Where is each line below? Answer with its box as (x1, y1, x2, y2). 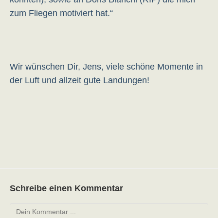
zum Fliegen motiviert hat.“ (10, 8, 113, 18)
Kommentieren (9, 204, 54, 212)
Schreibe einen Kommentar (10, 183, 123, 193)
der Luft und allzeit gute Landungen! (10, 75, 149, 85)
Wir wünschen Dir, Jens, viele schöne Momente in (10, 62, 203, 72)
